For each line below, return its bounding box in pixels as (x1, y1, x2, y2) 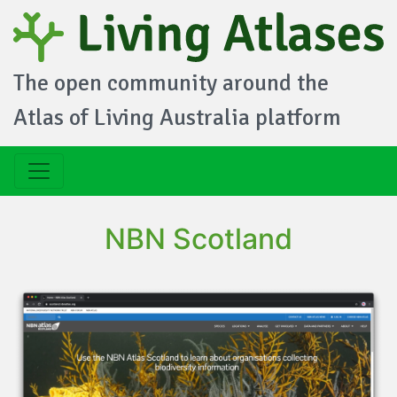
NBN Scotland (105, 222, 292, 257)
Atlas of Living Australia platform (13, 104, 341, 133)
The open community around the (13, 69, 329, 98)
